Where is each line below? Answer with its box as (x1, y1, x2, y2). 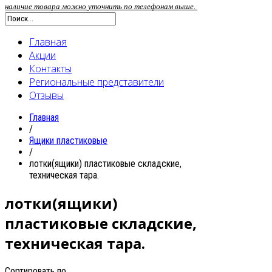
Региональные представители (29, 75, 164, 89)
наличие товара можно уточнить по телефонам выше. (5, 1, 197, 11)
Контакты (29, 61, 72, 75)
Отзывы (29, 88, 64, 102)
